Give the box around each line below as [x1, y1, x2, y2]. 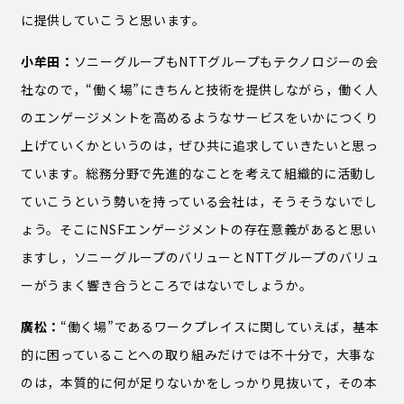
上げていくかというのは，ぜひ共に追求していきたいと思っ [20, 136, 379, 155]
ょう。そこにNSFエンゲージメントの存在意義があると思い [20, 220, 377, 239]
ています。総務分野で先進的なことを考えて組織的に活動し [20, 164, 377, 183]
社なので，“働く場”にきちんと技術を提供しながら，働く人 [20, 80, 379, 99]
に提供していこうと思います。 [20, 11, 206, 30]
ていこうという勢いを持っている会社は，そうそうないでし [20, 192, 378, 211]
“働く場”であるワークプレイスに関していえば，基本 [60, 317, 380, 336]
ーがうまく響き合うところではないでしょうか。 [20, 276, 313, 295]
